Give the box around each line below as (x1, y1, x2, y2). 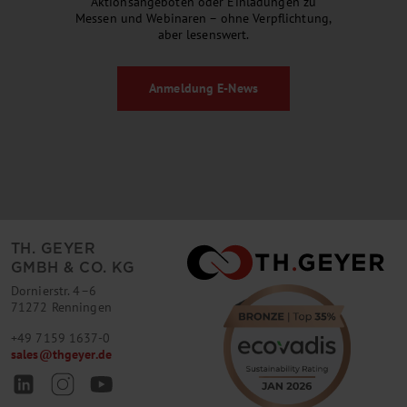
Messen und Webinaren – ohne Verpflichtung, (74, 9, 333, 26)
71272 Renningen (11, 299, 112, 316)
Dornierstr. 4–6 (11, 283, 96, 300)
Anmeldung (149, 79, 218, 96)
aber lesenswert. (157, 25, 250, 43)
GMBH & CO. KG (11, 259, 134, 277)
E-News (217, 79, 258, 96)
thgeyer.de (52, 346, 112, 363)
